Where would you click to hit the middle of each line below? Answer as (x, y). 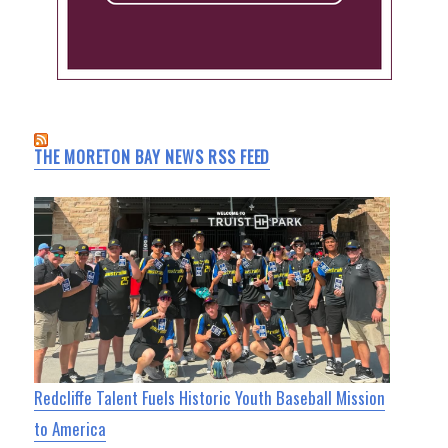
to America (70, 429)
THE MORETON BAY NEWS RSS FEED (152, 157)
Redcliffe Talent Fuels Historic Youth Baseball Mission (210, 398)
